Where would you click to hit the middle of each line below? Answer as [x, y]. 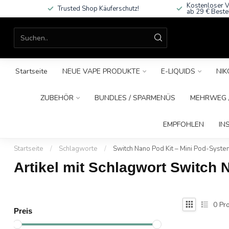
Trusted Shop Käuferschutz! [98, 9]
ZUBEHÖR [57, 98]
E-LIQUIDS [178, 71]
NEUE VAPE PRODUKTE [101, 71]
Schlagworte [78, 149]
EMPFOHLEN [183, 124]
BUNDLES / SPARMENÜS [135, 98]
